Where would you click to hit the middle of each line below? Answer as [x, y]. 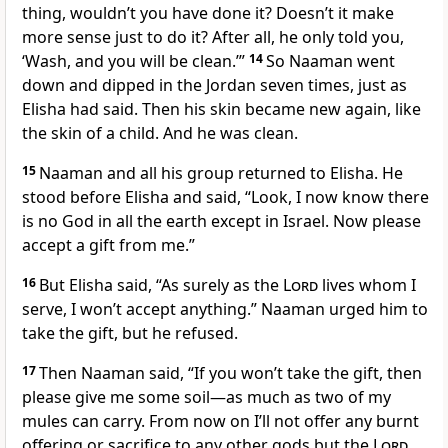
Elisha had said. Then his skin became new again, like [221, 109]
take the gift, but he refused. [130, 333]
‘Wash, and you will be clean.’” [135, 61]
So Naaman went [330, 61]
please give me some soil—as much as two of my [206, 397]
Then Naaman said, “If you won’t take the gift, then [230, 373]
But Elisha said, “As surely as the [161, 285]
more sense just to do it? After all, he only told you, [213, 37]
